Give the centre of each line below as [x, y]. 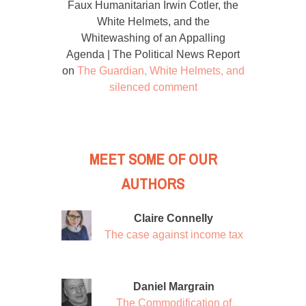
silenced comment [153, 87]
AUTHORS [153, 184]
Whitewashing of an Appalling [153, 38]
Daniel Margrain [173, 286]
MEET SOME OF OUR [153, 159]
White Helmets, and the [153, 21]
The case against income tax [173, 234]
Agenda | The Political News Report [153, 54]
